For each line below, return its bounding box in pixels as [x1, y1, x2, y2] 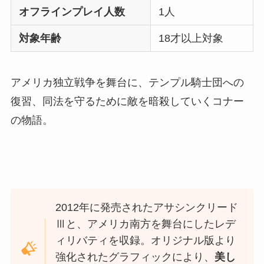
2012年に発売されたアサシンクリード [55, 202, 239, 214]
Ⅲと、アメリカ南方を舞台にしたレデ [55, 218, 236, 230]
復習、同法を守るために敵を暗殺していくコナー [10, 95, 244, 107]
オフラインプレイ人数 [19, 5, 126, 18]
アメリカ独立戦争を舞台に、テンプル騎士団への [10, 76, 244, 88]
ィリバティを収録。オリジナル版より [55, 235, 236, 247]
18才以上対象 [159, 32, 224, 44]
